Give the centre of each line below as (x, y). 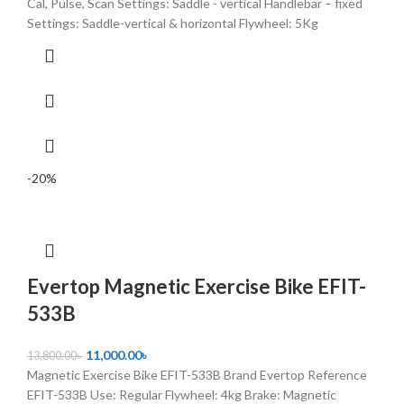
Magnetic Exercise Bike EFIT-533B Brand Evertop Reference (197, 374)
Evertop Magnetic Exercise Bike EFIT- (197, 286)
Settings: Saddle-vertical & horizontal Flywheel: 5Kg (173, 23)
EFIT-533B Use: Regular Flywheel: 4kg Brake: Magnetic (182, 394)
